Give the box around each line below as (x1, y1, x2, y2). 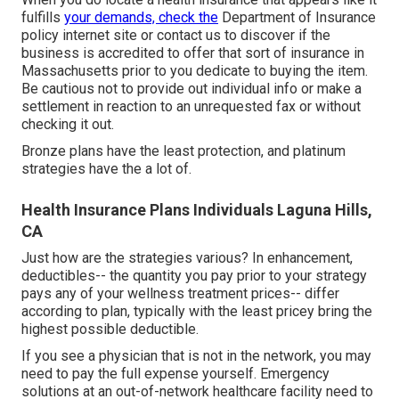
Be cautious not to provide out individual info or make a (21, 79, 362, 97)
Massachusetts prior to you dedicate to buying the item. (21, 61, 368, 79)
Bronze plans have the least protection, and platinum (21, 142, 346, 159)
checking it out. (21, 115, 114, 133)
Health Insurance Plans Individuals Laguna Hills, (21, 199, 372, 219)
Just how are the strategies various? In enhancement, (21, 248, 353, 266)
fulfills (21, 8, 64, 26)
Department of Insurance (218, 8, 376, 26)
